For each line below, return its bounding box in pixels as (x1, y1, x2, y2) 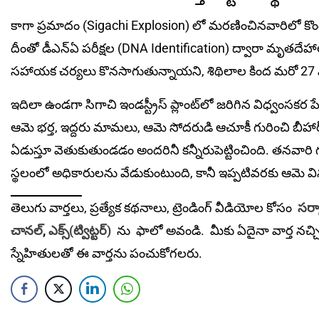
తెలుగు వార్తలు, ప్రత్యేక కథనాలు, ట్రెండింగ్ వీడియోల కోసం (11, 199, 295, 215)
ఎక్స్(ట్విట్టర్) (48, 222, 114, 238)
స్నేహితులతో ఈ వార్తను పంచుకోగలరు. (11, 245, 202, 261)
